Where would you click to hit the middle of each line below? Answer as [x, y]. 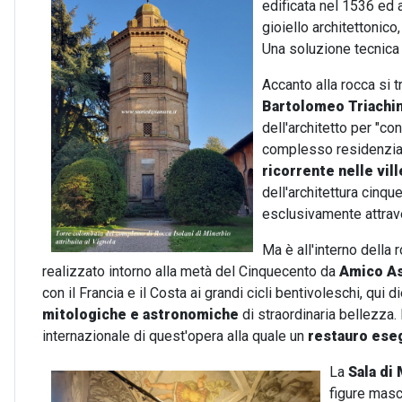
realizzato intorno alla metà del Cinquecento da [191, 271]
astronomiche [191, 315]
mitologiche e [91, 315]
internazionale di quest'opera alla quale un [175, 336]
